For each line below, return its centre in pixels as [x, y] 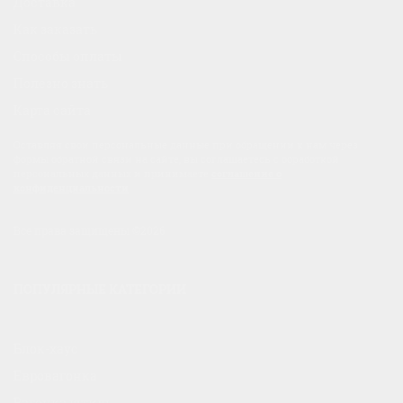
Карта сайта [52, 111]
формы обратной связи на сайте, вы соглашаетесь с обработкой [176, 159]
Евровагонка [55, 376]
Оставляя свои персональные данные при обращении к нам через [186, 145]
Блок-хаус [46, 349]
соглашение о [246, 174]
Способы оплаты [68, 57]
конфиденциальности [71, 188]
